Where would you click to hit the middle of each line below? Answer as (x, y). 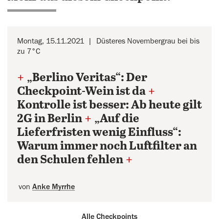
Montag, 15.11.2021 (51, 41)
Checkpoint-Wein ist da (81, 92)
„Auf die (117, 119)
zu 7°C (29, 51)
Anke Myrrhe (54, 187)
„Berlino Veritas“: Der (87, 78)
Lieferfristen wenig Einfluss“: (99, 133)
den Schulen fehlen (70, 160)
